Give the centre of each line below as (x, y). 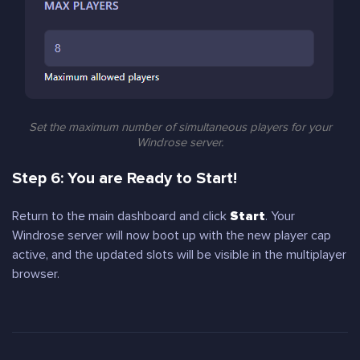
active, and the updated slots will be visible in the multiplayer (179, 255)
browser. (36, 274)
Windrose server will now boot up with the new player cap (172, 235)
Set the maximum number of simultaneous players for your (180, 127)
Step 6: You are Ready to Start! (125, 178)
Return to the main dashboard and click (121, 216)
